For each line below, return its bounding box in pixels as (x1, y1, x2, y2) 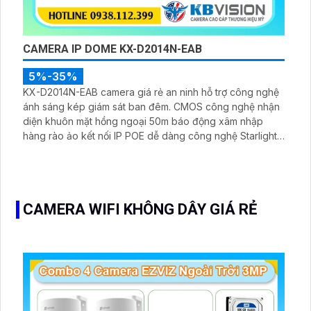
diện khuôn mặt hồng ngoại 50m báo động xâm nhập (23, 115, 263, 128)
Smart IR (23, 159, 60, 171)
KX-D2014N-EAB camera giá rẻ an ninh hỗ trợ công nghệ (23, 86, 279, 99)
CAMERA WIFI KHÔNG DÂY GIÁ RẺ (23, 201, 257, 219)
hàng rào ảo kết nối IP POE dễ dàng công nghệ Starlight (23, 130, 277, 142)
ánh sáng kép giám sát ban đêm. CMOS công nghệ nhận (23, 101, 280, 113)
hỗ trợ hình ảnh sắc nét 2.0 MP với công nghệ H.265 (23, 144, 257, 157)
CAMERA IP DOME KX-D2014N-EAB (23, 42, 202, 56)
